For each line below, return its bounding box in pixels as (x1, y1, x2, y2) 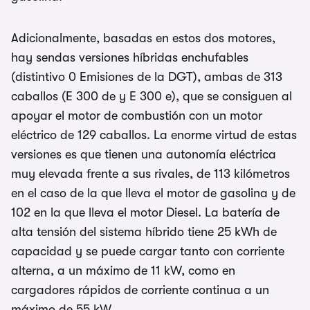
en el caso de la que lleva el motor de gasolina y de (11, 186, 295, 200)
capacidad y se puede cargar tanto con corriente (11, 244, 284, 258)
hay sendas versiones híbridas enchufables (11, 51, 248, 64)
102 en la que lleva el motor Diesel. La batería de (11, 206, 280, 219)
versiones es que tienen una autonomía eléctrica (11, 147, 276, 161)
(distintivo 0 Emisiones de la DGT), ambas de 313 (11, 70, 282, 84)
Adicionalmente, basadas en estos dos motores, (11, 31, 275, 45)
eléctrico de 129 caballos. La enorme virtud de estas (11, 128, 297, 142)
